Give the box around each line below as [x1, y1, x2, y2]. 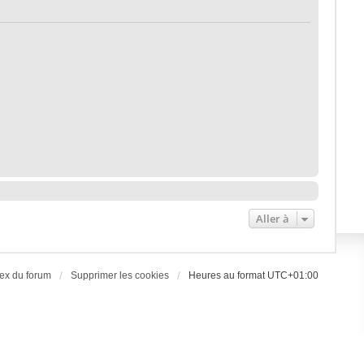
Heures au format [188, 270, 268, 281]
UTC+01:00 [267, 270, 319, 281]
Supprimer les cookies [71, 270, 170, 281]
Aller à [256, 211, 290, 226]
